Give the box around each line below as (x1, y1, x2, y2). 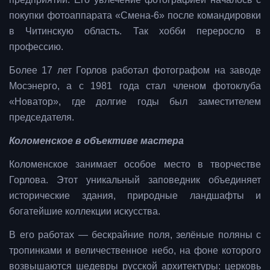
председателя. (9, 111, 74, 122)
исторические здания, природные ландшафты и (9, 190, 261, 201)
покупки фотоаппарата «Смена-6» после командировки (9, 10, 261, 20)
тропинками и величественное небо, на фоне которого (9, 245, 261, 256)
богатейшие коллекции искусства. (9, 206, 160, 216)
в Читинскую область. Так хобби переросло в (9, 25, 261, 36)
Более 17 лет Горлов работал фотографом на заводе (9, 64, 261, 75)
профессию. (9, 41, 63, 52)
